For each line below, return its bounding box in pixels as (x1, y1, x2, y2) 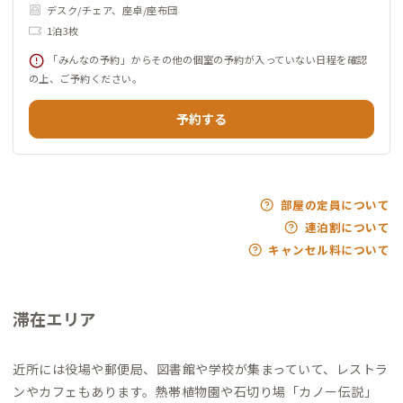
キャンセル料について (268, 240, 390, 258)
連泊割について (304, 218, 390, 236)
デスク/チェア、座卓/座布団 (46, 3, 178, 18)
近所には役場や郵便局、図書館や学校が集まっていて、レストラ (13, 359, 389, 378)
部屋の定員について (280, 195, 390, 213)
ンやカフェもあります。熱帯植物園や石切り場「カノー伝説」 (13, 381, 377, 400)
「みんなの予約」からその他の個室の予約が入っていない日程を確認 (48, 52, 368, 67)
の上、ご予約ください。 (28, 70, 143, 85)
